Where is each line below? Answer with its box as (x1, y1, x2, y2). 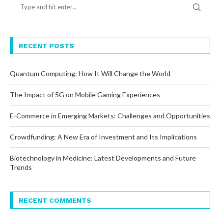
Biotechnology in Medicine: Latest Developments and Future (10, 154, 196, 163)
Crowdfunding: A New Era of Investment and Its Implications (10, 133, 197, 141)
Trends (10, 163, 32, 172)
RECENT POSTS (19, 42, 74, 50)
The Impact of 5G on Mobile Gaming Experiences (10, 90, 160, 99)
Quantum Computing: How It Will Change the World (10, 69, 170, 78)
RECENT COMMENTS (19, 196, 91, 205)
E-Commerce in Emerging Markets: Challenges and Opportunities (10, 111, 210, 120)
